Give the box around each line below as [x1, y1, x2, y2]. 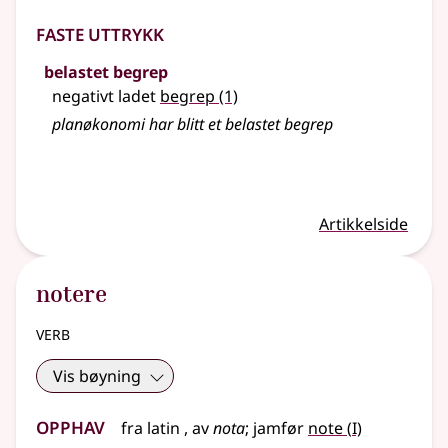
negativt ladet [52, 85, 160, 108]
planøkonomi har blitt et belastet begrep [52, 113, 333, 136]
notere [36, 279, 107, 308]
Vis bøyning [53, 365, 141, 388]
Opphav [36, 408, 105, 442]
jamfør [253, 417, 308, 440]
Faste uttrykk [36, 15, 164, 49]
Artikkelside [319, 213, 408, 236]
